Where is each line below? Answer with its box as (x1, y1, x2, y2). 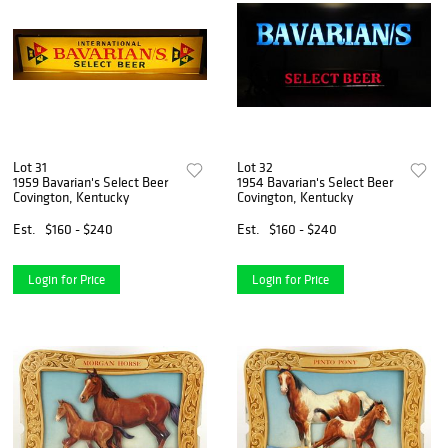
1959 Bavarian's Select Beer (13, 172, 168, 191)
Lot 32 (237, 157, 274, 176)
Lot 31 (13, 157, 47, 176)
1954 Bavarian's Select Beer (237, 172, 394, 191)
